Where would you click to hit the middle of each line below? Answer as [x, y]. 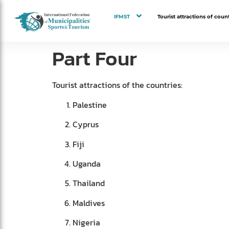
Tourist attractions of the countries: [117, 85]
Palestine [90, 105]
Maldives [89, 203]
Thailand [89, 183]
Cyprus [86, 124]
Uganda [87, 164]
